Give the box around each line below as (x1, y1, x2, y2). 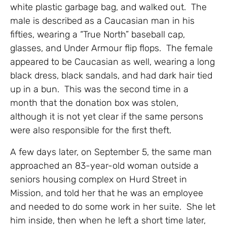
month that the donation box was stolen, (10, 97, 178, 108)
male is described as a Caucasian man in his (10, 15, 195, 26)
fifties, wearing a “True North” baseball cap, (10, 28, 185, 40)
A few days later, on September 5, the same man (10, 146, 212, 158)
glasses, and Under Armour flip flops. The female (10, 42, 213, 54)
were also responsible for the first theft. (10, 124, 171, 136)
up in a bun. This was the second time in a (10, 83, 188, 95)
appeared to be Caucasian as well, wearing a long (10, 56, 215, 67)
